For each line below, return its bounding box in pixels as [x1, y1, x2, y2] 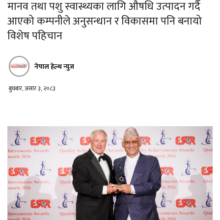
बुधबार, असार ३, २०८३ [9, 83, 55, 94]
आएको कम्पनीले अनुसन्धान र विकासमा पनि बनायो [7, 12, 202, 31]
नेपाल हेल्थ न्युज [34, 60, 74, 72]
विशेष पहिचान [7, 27, 65, 46]
